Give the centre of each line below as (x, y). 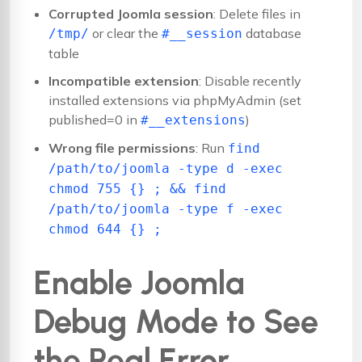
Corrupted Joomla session (131, 13)
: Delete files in (257, 13)
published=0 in (95, 119)
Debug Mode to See (176, 321)
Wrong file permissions (122, 147)
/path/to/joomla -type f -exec (166, 208)
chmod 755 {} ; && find (137, 188)
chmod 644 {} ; (105, 229)
